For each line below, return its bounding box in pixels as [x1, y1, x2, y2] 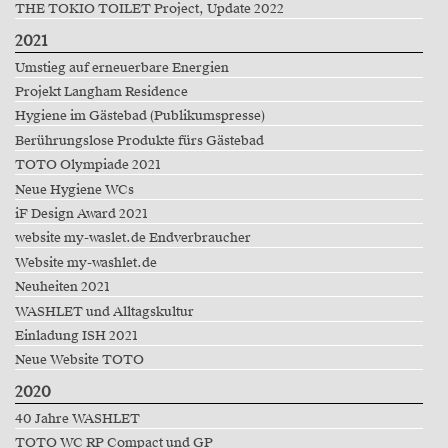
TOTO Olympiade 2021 [14, 156, 161, 175]
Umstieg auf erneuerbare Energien [14, 58, 229, 77]
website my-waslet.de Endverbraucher [14, 229, 251, 248]
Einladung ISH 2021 [14, 326, 138, 345]
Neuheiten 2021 [14, 278, 110, 297]
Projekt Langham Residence [14, 82, 188, 101]
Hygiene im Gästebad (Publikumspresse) [14, 107, 265, 126]
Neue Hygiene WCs [14, 180, 134, 199]
